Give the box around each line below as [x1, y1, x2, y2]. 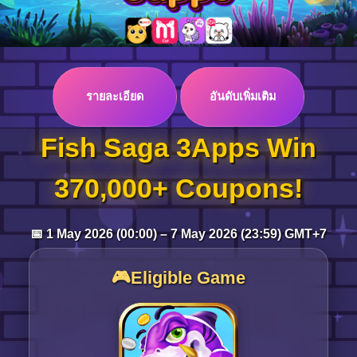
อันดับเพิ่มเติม [209, 90, 276, 103]
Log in [47, 44, 80, 58]
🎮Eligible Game [112, 268, 245, 288]
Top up [33, 111, 71, 125]
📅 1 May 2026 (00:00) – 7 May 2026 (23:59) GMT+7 [30, 227, 327, 241]
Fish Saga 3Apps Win [41, 132, 316, 163]
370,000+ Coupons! [54, 173, 303, 203]
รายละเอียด [86, 90, 143, 103]
